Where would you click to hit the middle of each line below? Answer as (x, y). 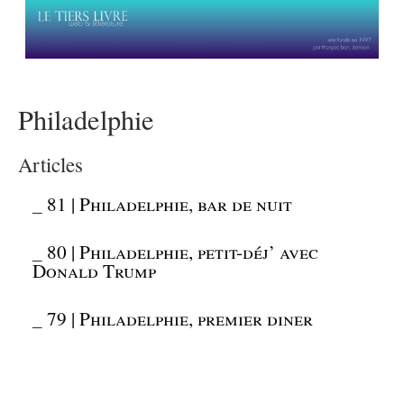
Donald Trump (95, 270)
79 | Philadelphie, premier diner (180, 318)
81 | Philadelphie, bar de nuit (170, 204)
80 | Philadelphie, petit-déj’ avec (183, 251)
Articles (50, 165)
